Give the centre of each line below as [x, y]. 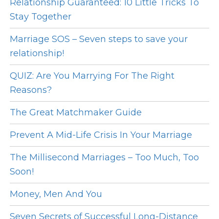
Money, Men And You [56, 194]
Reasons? [31, 90]
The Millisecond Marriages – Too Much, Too [104, 158]
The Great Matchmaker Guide [76, 113]
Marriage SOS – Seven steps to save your [99, 39]
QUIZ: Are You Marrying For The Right [92, 76]
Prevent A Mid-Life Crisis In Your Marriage [101, 135]
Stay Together [41, 17]
